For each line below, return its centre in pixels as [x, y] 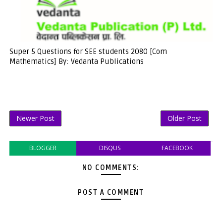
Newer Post [35, 118]
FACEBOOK [177, 148]
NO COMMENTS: [111, 167]
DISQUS [110, 148]
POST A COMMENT [111, 192]
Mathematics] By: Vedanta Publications [76, 61]
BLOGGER [43, 148]
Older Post [185, 118]
